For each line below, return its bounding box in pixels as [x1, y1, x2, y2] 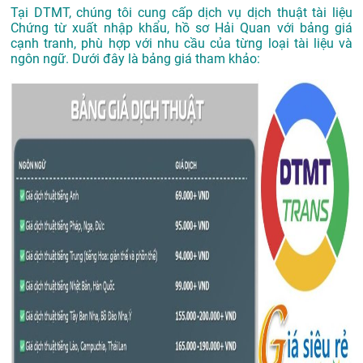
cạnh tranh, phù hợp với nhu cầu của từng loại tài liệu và [11, 36, 352, 52]
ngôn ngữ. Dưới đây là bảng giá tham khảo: [11, 51, 260, 67]
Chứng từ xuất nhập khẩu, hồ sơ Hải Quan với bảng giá [11, 20, 352, 36]
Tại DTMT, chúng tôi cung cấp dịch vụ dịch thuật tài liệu [11, 5, 352, 21]
